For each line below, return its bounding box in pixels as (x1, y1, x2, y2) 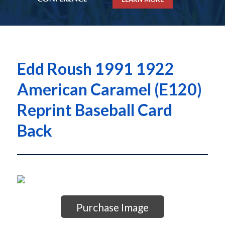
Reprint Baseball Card (17, 100, 172, 120)
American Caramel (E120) (17, 79, 202, 99)
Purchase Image (76, 201, 149, 214)
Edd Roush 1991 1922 (17, 59, 174, 79)
